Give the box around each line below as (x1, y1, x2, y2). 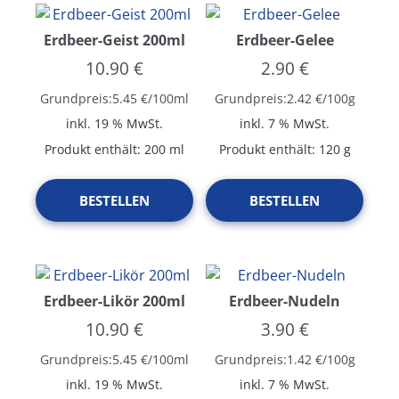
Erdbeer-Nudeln (229, 290, 341, 311)
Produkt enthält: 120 (218, 140, 344, 158)
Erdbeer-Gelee (235, 30, 334, 51)
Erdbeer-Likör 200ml (43, 290, 185, 311)
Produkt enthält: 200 (44, 140, 169, 158)
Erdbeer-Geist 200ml (43, 30, 185, 51)
